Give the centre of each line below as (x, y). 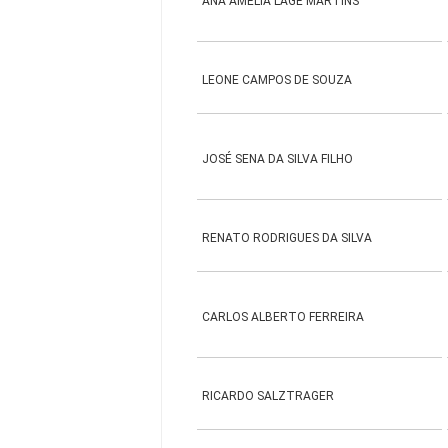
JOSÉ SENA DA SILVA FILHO (278, 159)
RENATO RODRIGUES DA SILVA (287, 238)
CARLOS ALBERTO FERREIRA (283, 317)
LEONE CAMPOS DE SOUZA (277, 80)
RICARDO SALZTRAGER (268, 396)
